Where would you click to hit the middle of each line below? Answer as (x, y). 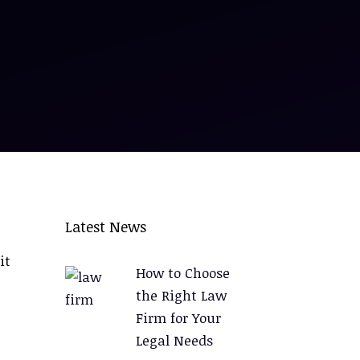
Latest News (106, 227)
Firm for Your (178, 318)
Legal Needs (174, 340)
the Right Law (181, 295)
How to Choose (182, 273)
